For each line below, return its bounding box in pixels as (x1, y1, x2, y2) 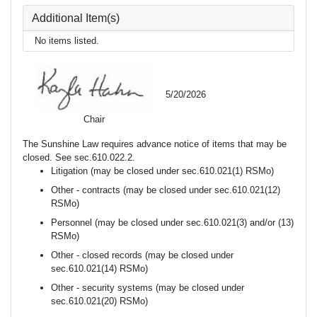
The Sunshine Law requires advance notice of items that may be (23, 139, 287, 150)
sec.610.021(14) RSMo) (51, 263, 148, 275)
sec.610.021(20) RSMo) (51, 296, 148, 307)
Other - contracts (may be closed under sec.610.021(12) (51, 185, 280, 196)
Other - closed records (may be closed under (51, 250, 234, 261)
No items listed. (35, 35, 99, 47)
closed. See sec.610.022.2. (23, 152, 135, 163)
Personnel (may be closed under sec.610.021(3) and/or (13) (51, 217, 294, 229)
